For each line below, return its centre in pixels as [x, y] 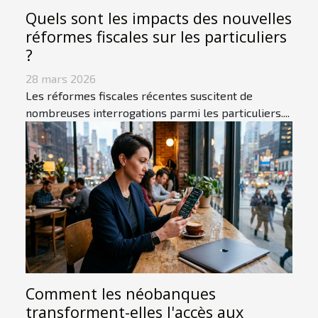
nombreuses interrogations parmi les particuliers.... [158, 112]
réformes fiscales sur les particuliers [156, 36]
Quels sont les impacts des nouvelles [159, 18]
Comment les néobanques [121, 294]
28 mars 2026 [61, 78]
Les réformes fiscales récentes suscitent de [139, 95]
